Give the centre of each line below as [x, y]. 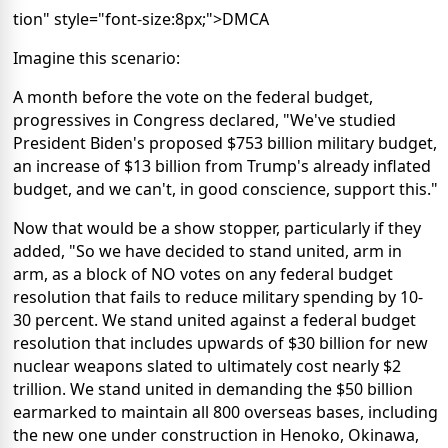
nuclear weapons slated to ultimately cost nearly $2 [207, 366]
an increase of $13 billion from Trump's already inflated [222, 166]
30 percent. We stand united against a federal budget [214, 320]
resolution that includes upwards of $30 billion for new [220, 343]
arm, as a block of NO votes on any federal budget [203, 274]
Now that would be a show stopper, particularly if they [217, 228]
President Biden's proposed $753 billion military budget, [225, 143]
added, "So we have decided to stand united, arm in [207, 251]
